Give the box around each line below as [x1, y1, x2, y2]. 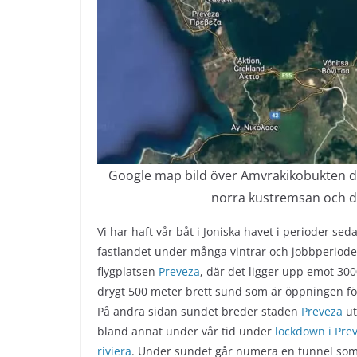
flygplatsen [97, 264, 159, 280]
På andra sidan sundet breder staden [97, 304, 301, 320]
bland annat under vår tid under [97, 324, 275, 339]
